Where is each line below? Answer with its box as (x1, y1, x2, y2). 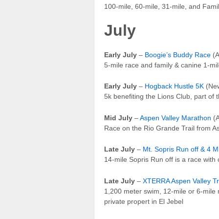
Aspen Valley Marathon (140, 113, 211, 122)
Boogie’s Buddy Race (145, 51, 211, 59)
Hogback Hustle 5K (145, 82, 204, 90)
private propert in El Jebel (104, 197, 183, 205)
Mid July (104, 113, 132, 122)
